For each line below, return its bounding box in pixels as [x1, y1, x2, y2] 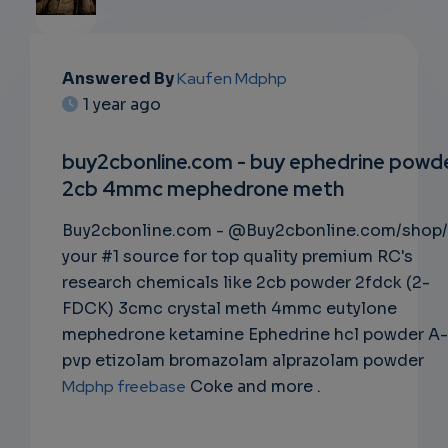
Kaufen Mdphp [177, 68, 287, 90]
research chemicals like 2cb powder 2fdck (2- [62, 272, 430, 294]
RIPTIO [38, 143, 95, 165]
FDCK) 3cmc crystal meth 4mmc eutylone [62, 298, 397, 320]
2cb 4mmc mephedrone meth [62, 175, 344, 203]
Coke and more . [186, 376, 321, 398]
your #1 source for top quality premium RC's [62, 246, 413, 268]
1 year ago [83, 94, 161, 116]
